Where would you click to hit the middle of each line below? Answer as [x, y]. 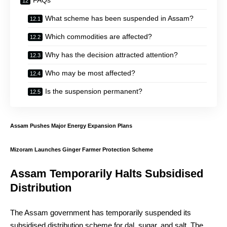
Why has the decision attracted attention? [111, 55]
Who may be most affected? [90, 73]
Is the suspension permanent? [94, 91]
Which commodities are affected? [99, 37]
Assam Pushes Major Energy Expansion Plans [71, 125]
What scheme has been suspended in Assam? [119, 18]
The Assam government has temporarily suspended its [101, 213]
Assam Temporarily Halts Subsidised [107, 173]
